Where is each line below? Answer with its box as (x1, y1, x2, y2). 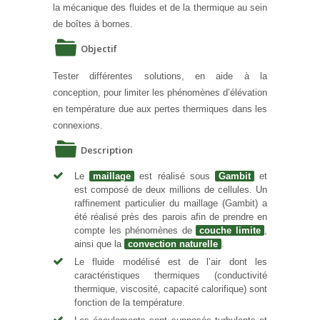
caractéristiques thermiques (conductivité (74, 269, 267, 281)
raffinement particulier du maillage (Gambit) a (74, 197, 267, 209)
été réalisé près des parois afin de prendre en (74, 211, 267, 222)
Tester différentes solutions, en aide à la (53, 70, 267, 81)
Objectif (81, 41, 117, 55)
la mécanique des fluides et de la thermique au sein (53, 1, 267, 13)
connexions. (53, 119, 103, 131)
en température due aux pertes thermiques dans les (53, 103, 267, 114)
